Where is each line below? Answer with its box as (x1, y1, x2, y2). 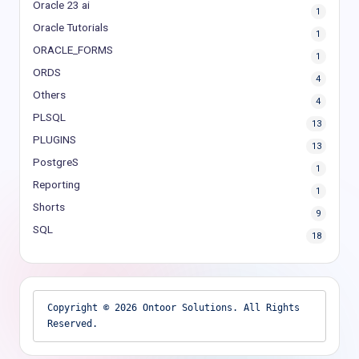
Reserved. (46, 318, 98, 330)
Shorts (33, 200, 65, 213)
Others (33, 87, 66, 101)
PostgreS (33, 155, 79, 168)
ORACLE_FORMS (33, 42, 113, 56)
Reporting (33, 177, 80, 191)
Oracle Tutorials (33, 20, 108, 34)
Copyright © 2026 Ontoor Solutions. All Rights (46, 302, 300, 314)
